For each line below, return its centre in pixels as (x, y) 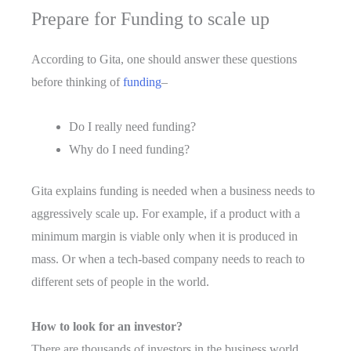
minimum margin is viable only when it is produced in (165, 237)
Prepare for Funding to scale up (150, 19)
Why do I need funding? (129, 150)
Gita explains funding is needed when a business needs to (173, 191)
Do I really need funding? (132, 127)
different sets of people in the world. (120, 282)
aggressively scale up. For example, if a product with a (166, 214)
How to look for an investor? (107, 327)
